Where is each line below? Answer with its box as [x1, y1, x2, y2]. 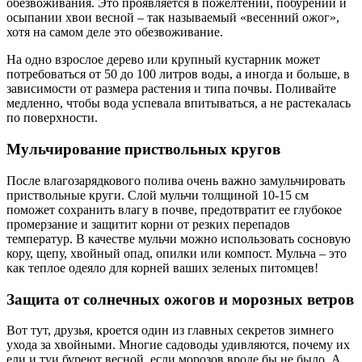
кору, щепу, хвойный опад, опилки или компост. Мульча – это [6, 246, 347, 260]
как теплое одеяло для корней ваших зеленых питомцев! [6, 260, 318, 275]
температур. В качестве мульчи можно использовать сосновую [6, 231, 351, 246]
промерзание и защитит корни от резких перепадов [6, 217, 290, 231]
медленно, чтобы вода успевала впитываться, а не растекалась [6, 96, 351, 111]
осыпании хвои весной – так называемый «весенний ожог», [6, 11, 339, 25]
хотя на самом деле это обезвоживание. [6, 25, 223, 40]
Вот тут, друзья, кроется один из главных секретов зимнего [6, 323, 334, 338]
